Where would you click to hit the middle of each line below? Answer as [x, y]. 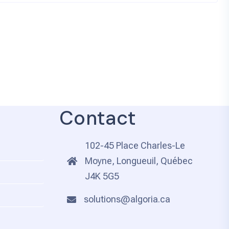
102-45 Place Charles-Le [135, 145]
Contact [98, 118]
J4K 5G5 [102, 176]
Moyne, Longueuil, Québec [139, 161]
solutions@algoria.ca [127, 199]
